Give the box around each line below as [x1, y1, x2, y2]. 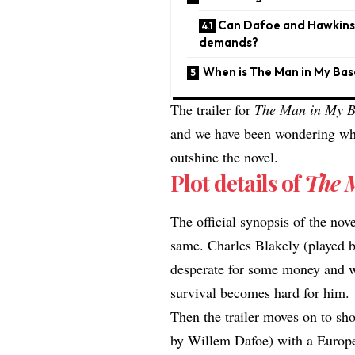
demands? [199, 35, 259, 51]
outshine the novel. [170, 147, 279, 167]
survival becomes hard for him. [170, 283, 350, 303]
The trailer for [170, 100, 255, 120]
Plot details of [170, 168, 305, 198]
